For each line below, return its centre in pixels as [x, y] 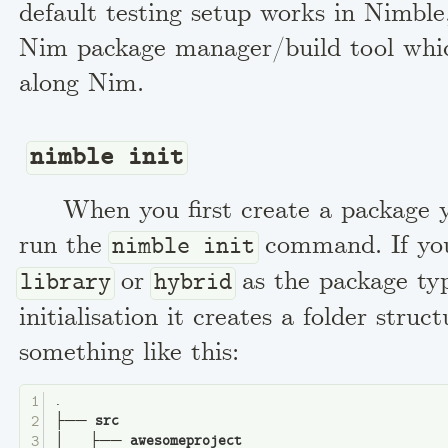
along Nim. [82, 84]
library [66, 283]
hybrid [193, 283]
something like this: [129, 352]
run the [65, 245]
